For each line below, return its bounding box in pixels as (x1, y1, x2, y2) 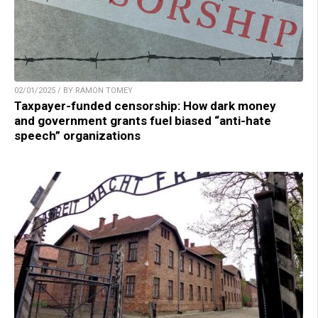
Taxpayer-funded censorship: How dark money (14, 98, 276, 113)
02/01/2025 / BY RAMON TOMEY (14, 85, 133, 95)
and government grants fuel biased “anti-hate (14, 113, 271, 128)
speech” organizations (14, 128, 141, 143)
